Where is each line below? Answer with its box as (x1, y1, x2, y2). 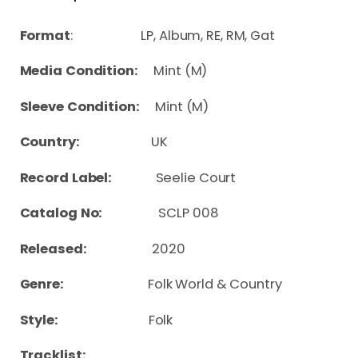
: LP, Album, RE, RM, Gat (70, 26, 275, 45)
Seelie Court (155, 168, 237, 187)
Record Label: (19, 168, 156, 187)
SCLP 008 (130, 204, 219, 223)
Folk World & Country (147, 275, 282, 294)
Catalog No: (19, 204, 131, 223)
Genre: (19, 275, 148, 294)
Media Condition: (19, 62, 141, 81)
